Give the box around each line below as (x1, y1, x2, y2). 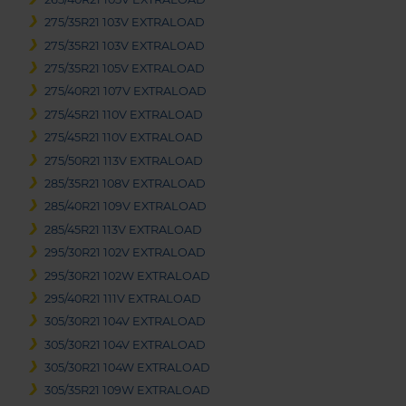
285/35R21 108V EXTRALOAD (44, 176, 207, 190)
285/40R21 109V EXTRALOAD (44, 199, 208, 214)
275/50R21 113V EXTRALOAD (44, 153, 204, 168)
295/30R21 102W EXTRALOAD (44, 268, 211, 283)
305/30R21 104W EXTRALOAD (44, 361, 211, 375)
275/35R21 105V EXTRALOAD (44, 62, 206, 75)
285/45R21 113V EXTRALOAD (44, 222, 203, 237)
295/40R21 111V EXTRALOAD (44, 291, 202, 305)
